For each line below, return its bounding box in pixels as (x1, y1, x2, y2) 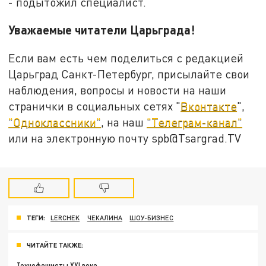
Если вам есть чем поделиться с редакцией (8, 50, 244, 65)
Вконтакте (180, 99, 237, 113)
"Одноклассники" (8, 115, 102, 129)
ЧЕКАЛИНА (87, 214, 122, 222)
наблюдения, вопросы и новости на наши (8, 83, 227, 97)
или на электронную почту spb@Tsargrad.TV (8, 131, 242, 145)
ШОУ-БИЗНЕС (129, 214, 174, 222)
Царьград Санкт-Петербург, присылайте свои (8, 66, 250, 81)
